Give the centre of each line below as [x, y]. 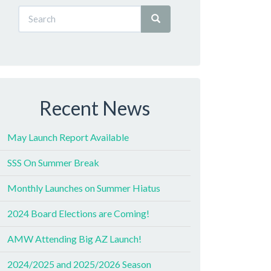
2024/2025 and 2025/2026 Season [79, 264]
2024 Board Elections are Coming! [78, 213]
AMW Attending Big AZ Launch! [74, 239]
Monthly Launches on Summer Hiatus [84, 188]
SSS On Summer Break [53, 162]
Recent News [94, 108]
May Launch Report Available [68, 137]
